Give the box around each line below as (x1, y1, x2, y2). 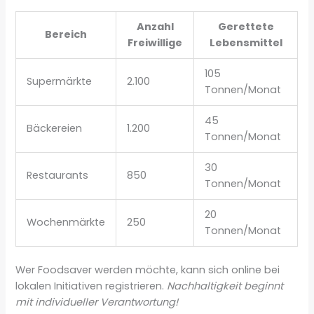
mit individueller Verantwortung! (15, 294, 179, 309)
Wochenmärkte (27, 214, 106, 229)
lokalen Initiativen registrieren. (15, 278, 168, 293)
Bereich (45, 27, 88, 41)
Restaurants (27, 168, 89, 182)
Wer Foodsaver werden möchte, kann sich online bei (15, 262, 280, 277)
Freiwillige (128, 35, 183, 50)
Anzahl (136, 19, 174, 34)
